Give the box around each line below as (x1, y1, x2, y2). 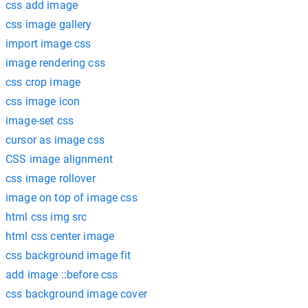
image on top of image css (5, 191, 137, 204)
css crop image (5, 76, 81, 89)
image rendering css (5, 56, 105, 69)
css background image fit (5, 249, 131, 262)
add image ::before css (5, 268, 118, 281)
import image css (5, 37, 91, 50)
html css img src (5, 210, 87, 223)
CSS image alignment (5, 153, 113, 166)
